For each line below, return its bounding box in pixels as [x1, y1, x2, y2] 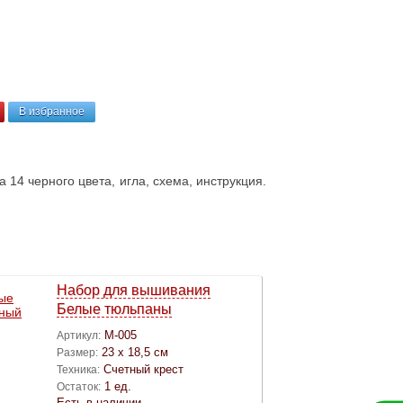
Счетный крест [103, 362, 184, 376]
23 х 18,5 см [102, 345, 168, 359]
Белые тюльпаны [57, 300, 172, 317]
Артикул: [57, 328, 101, 342]
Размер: [57, 345, 98, 359]
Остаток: [57, 380, 101, 393]
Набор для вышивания [57, 282, 210, 298]
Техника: [57, 363, 100, 376]
